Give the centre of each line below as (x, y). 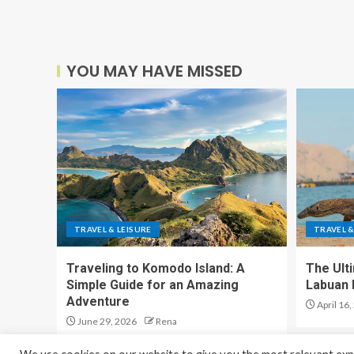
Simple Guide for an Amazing (153, 285)
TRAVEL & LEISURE (113, 229)
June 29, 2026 (106, 321)
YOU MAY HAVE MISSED (154, 71)
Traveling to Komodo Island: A (156, 268)
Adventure (98, 301)
